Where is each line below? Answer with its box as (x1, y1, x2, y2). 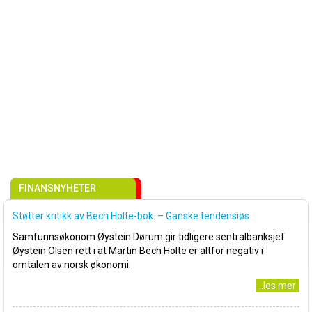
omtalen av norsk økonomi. (13, 259, 131, 270)
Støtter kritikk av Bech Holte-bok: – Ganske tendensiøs (13, 210, 249, 221)
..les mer (259, 280, 296, 291)
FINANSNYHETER (19, 182, 96, 194)
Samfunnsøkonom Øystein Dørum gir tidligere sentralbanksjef (13, 231, 285, 242)
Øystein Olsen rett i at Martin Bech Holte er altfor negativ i (13, 245, 263, 256)
